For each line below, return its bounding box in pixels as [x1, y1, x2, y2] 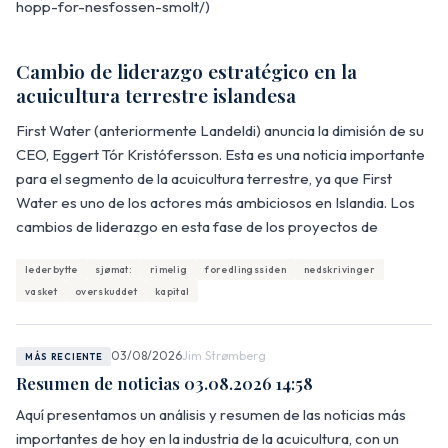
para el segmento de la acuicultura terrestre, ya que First [16, 168, 392, 188]
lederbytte [24, 263, 78, 277]
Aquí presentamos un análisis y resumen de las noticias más [16, 404, 406, 424]
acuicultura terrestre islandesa [16, 81, 296, 108]
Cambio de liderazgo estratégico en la [16, 57, 357, 84]
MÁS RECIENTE [24, 350, 103, 362]
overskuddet [74, 284, 138, 298]
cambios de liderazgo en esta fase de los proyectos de [16, 216, 378, 236]
